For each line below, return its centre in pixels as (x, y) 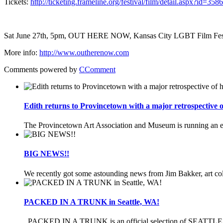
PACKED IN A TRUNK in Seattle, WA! (92, 202)
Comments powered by (42, 69)
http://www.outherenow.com (84, 52)
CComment (97, 69)
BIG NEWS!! (47, 154)
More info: (22, 52)
